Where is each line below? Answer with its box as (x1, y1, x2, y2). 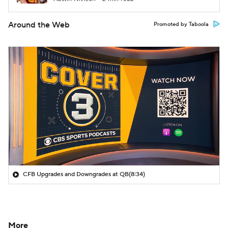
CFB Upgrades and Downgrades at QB (23, 170, 129, 178)
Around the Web (8, 20, 70, 30)
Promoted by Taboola (154, 21, 209, 28)
